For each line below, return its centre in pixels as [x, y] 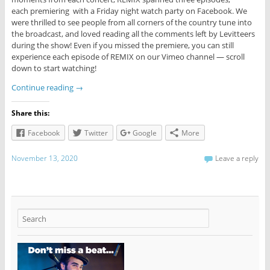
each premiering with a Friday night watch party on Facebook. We [129, 11]
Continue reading [43, 87]
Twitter [96, 133]
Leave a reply [237, 158]
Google [144, 133]
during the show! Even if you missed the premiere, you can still [122, 45]
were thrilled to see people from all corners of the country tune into [131, 22]
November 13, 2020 [44, 158]
